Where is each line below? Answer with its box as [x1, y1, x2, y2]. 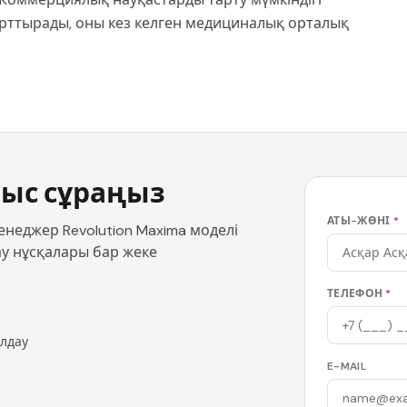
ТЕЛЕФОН [327, 286, 383, 302]
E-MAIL [327, 359, 366, 374]
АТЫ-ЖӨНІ [327, 213, 391, 229]
